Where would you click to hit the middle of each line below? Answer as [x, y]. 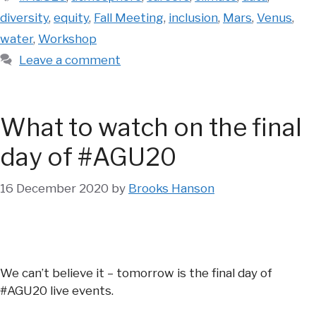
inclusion [193, 17]
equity [71, 17]
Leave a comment [70, 60]
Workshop [67, 38]
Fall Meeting [129, 17]
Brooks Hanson [171, 189]
